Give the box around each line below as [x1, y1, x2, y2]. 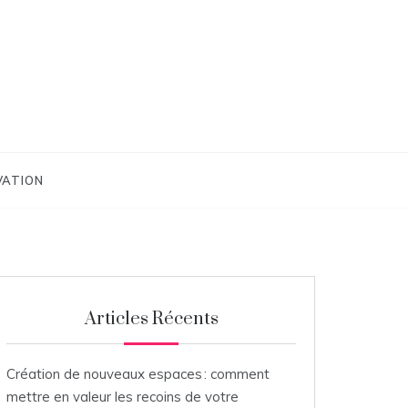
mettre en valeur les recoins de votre [6, 387, 239, 405]
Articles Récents [84, 307, 219, 331]
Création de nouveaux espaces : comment [6, 364, 270, 382]
